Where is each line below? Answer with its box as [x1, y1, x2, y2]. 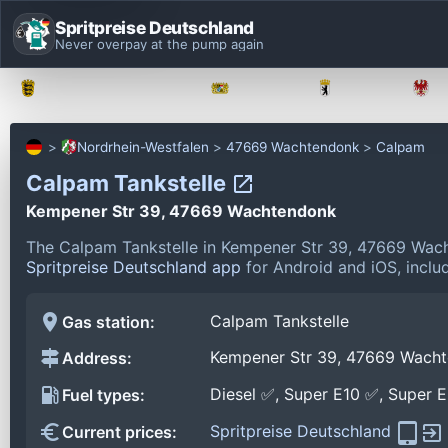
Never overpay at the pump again [55, 35, 264, 52]
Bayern [242, 80, 287, 96]
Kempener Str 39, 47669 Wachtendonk [26, 200, 336, 221]
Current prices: [62, 422, 177, 443]
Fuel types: [62, 385, 145, 406]
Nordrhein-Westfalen [77, 139, 209, 155]
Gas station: [62, 311, 155, 332]
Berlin [347, 80, 383, 96]
